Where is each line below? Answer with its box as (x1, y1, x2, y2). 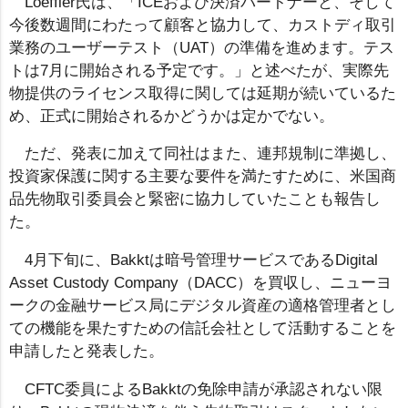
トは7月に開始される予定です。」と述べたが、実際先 (9, 61, 389, 79)
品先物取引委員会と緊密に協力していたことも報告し (9, 190, 381, 209)
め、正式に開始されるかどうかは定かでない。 (9, 107, 334, 125)
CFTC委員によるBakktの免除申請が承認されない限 (24, 381, 382, 399)
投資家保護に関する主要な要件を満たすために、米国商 (9, 168, 396, 186)
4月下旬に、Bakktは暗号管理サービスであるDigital (24, 251, 378, 270)
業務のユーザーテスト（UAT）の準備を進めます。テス (9, 38, 394, 56)
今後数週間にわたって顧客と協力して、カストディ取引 (9, 15, 396, 34)
